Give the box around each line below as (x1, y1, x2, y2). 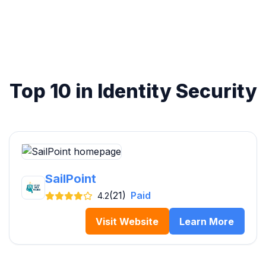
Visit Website (96, 215, 159, 227)
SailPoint (45, 172, 96, 186)
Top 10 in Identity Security (9, 80, 257, 103)
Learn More (179, 215, 235, 227)
